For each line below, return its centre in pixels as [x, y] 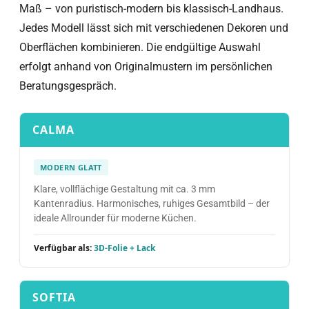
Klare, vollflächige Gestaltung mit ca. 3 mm [124, 189]
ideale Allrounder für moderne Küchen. [115, 218]
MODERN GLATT [71, 167]
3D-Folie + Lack [124, 248]
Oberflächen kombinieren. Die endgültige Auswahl [140, 47]
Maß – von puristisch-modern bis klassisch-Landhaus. [151, 9]
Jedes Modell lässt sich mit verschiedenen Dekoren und [154, 28]
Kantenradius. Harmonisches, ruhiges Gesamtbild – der [152, 203]
